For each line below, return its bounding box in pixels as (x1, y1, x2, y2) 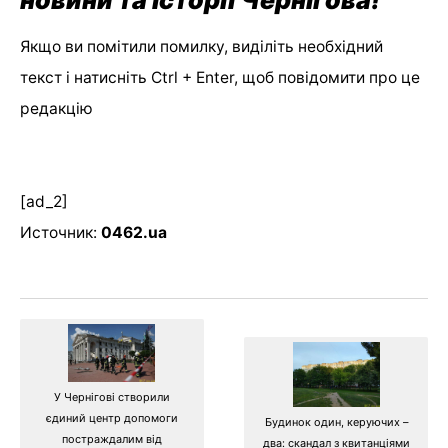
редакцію (20, 99, 93, 119)
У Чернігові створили (53, 390, 170, 405)
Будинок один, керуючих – (264, 414, 408, 429)
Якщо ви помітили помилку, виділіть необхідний (20, 37, 383, 57)
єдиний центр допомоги (45, 411, 178, 426)
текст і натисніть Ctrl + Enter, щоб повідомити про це (20, 68, 420, 88)
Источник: (20, 223, 101, 243)
